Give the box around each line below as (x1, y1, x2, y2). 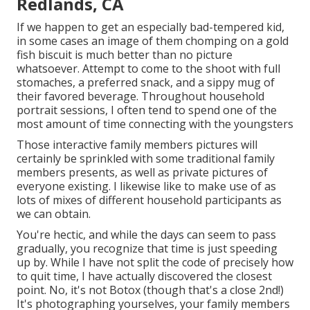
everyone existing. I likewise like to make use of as (17, 179, 276, 194)
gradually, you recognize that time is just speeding (17, 241, 277, 257)
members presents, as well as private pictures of (17, 165, 268, 181)
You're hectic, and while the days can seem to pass (17, 227, 276, 243)
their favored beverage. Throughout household (17, 89, 264, 104)
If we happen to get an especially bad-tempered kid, (17, 19, 284, 35)
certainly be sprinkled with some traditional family (17, 151, 275, 167)
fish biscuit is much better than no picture (17, 47, 232, 63)
